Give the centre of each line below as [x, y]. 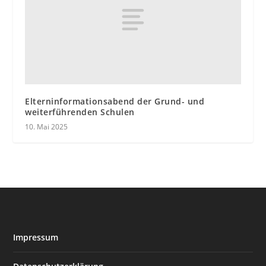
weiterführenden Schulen [80, 112]
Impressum [36, 237]
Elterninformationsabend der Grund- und [115, 101]
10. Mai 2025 [47, 126]
